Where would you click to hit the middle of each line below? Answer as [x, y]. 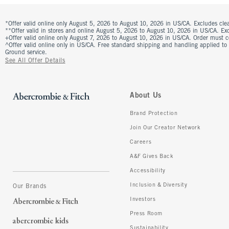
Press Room [146, 214]
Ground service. [26, 53]
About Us [146, 96]
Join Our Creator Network [165, 128]
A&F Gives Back [152, 156]
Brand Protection [154, 113]
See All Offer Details [35, 61]
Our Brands [30, 187]
